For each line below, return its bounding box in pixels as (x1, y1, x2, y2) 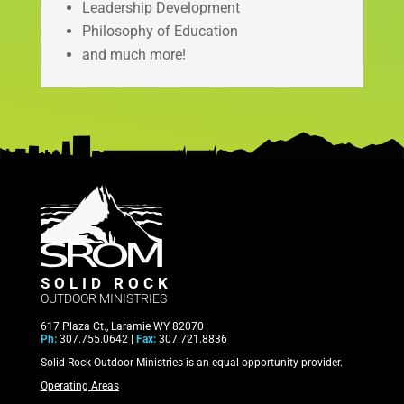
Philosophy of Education (81, 22, 238, 40)
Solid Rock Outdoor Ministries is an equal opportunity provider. (40, 355, 343, 369)
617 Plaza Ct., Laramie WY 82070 (40, 319, 204, 333)
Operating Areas (40, 379, 119, 392)
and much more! (81, 45, 186, 63)
